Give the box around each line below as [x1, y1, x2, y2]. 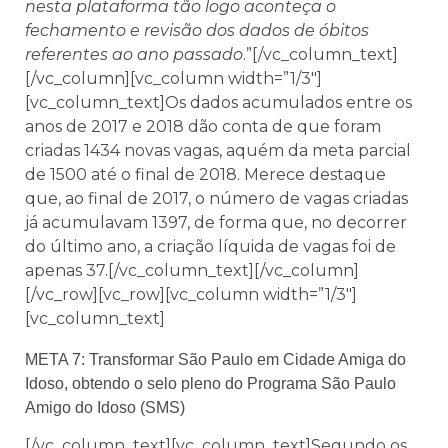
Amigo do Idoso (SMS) [25, 398, 185, 416]
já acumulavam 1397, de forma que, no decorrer [25, 213, 407, 233]
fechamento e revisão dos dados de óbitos [25, 21, 369, 41]
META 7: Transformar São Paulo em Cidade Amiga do [25, 350, 406, 368]
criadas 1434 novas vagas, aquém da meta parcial [25, 141, 411, 161]
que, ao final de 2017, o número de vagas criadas [25, 189, 408, 209]
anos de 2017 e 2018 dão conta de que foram [25, 117, 381, 137]
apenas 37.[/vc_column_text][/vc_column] [25, 261, 359, 281]
